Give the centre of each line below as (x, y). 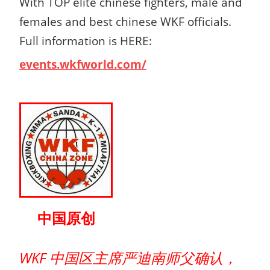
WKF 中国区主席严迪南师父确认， (128, 257)
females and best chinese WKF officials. (125, 21)
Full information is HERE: (89, 40)
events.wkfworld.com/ (83, 64)
